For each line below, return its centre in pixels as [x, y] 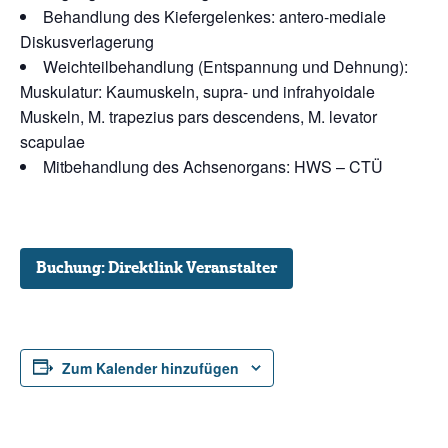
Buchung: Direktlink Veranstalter [156, 268]
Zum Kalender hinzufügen [150, 368]
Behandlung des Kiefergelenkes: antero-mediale [214, 17]
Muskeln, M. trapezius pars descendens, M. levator [198, 117]
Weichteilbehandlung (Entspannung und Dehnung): [225, 67]
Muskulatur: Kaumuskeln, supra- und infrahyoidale [197, 92]
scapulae [52, 142]
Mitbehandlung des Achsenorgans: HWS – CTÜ [213, 167]
